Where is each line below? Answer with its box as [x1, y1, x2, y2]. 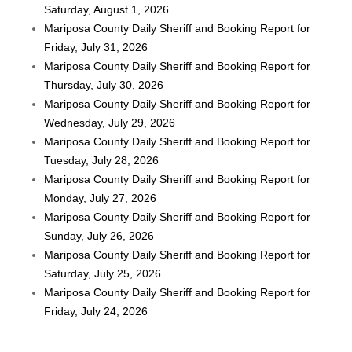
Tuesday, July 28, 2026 [44, 153, 159, 167]
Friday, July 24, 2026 [44, 304, 148, 317]
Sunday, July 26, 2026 [44, 229, 155, 242]
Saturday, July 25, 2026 [44, 266, 162, 280]
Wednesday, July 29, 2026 [44, 115, 176, 129]
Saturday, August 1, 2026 [44, 2, 170, 16]
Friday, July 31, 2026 [44, 40, 148, 53]
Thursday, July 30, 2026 [44, 78, 164, 91]
